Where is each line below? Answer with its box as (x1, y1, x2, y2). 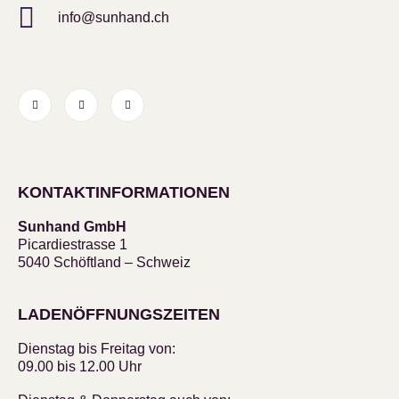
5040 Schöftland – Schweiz (18, 255, 191, 271)
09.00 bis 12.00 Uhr (18, 358, 142, 374)
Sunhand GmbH (18, 219, 126, 235)
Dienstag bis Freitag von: (18, 340, 175, 356)
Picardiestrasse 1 (18, 237, 127, 253)
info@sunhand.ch (58, 9, 169, 25)
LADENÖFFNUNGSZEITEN (18, 305, 220, 323)
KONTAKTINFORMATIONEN (18, 183, 230, 202)
